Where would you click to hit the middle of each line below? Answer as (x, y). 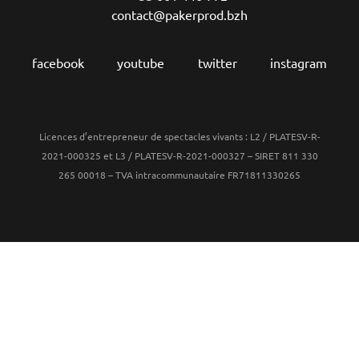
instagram (298, 63)
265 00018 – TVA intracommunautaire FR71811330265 (179, 175)
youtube (141, 63)
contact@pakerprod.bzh (179, 14)
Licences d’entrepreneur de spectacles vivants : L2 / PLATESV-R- (179, 136)
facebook (58, 63)
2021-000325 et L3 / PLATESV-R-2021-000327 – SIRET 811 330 (179, 155)
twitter (217, 63)
